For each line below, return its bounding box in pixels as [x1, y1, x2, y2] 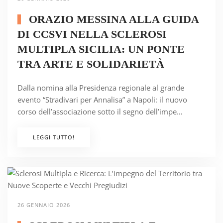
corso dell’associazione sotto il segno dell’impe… [17, 107, 183, 117]
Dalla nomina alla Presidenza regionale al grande [17, 83, 184, 93]
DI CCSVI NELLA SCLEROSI [17, 28, 167, 41]
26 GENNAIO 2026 [17, 201, 70, 209]
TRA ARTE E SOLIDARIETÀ [17, 58, 164, 71]
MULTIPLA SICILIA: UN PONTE [17, 43, 185, 56]
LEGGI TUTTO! [33, 133, 75, 141]
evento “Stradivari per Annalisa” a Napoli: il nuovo [17, 95, 187, 105]
